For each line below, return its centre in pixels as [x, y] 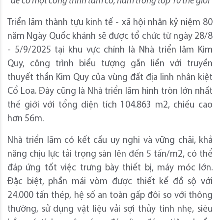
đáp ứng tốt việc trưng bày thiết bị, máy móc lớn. [110, 168]
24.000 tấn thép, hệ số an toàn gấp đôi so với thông [110, 195]
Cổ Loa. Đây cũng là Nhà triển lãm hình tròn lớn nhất [110, 91]
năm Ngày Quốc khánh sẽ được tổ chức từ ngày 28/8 [110, 36]
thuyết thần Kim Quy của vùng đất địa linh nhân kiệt [110, 78]
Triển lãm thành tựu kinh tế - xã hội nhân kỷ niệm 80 [110, 23]
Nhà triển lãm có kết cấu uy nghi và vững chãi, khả [110, 140]
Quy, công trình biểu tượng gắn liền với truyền [110, 64]
